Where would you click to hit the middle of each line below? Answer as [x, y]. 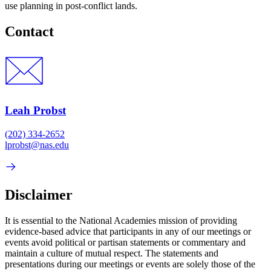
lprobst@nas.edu [37, 145]
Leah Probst [35, 111]
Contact [29, 31]
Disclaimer [39, 194]
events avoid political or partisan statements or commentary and [125, 242]
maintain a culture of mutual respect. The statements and [112, 253]
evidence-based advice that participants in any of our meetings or [128, 231]
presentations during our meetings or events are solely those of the [130, 264]
